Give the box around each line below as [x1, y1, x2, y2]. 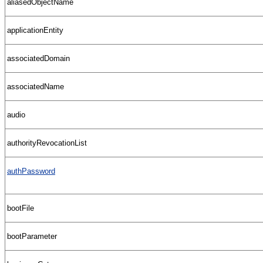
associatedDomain [7, 53, 70, 63]
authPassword [7, 166, 55, 176]
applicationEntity [7, 25, 63, 35]
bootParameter [7, 231, 57, 241]
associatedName [7, 82, 64, 91]
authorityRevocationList [7, 138, 87, 147]
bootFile [7, 203, 34, 213]
